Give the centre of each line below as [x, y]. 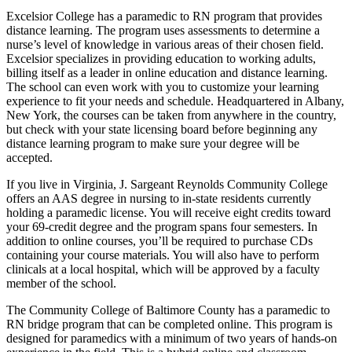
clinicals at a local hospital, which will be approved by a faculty [163, 269]
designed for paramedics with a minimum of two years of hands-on [172, 338]
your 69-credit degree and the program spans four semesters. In [162, 226]
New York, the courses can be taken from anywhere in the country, [171, 115]
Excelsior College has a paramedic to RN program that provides [164, 16]
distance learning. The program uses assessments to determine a [163, 30]
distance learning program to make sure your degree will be [153, 143]
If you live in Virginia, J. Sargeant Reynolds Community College [167, 184]
